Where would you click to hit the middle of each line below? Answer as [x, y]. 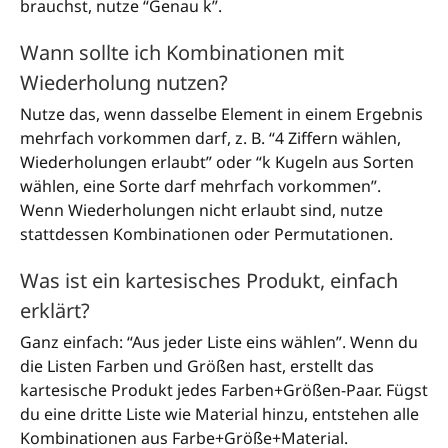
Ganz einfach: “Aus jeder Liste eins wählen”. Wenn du [219, 342]
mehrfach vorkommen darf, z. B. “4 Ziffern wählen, [210, 138]
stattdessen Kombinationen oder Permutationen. [206, 234]
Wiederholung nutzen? [124, 83]
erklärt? [55, 311]
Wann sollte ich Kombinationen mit [182, 53]
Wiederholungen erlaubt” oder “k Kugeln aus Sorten [217, 162]
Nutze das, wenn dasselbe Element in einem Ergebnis [221, 114]
